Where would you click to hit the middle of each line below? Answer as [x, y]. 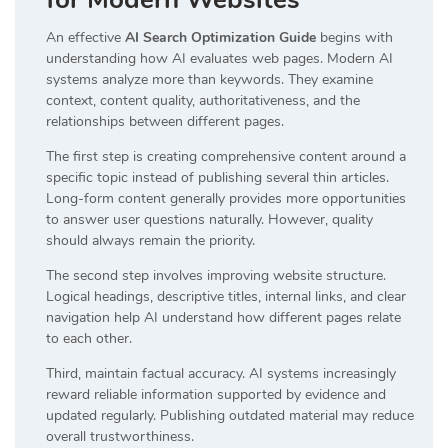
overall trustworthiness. [120, 436]
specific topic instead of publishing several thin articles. [217, 177]
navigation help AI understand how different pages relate [223, 317]
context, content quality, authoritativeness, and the [203, 100]
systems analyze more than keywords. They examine [209, 79]
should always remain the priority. [150, 240]
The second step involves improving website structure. [216, 275]
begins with [354, 37]
